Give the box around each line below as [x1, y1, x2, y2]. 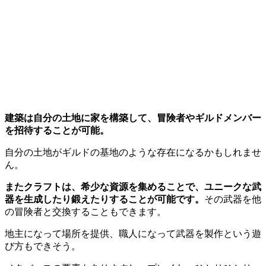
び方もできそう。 [5, 241, 81, 252]
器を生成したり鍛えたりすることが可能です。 [5, 194, 204, 205]
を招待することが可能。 [5, 125, 109, 136]
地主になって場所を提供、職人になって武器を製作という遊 [5, 229, 261, 239]
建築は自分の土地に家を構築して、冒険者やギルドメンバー [5, 113, 261, 123]
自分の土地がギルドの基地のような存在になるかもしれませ [5, 147, 261, 158]
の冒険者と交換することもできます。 [5, 207, 166, 217]
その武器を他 [204, 194, 261, 205]
